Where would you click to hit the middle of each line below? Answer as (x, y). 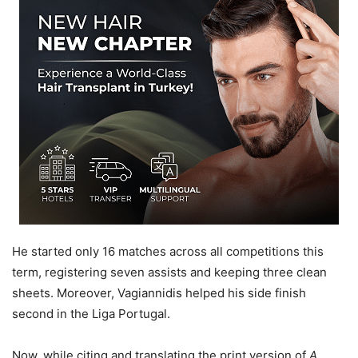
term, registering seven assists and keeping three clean (169, 272)
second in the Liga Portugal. (91, 314)
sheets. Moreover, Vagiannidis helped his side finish (159, 293)
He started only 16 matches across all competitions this (168, 252)
